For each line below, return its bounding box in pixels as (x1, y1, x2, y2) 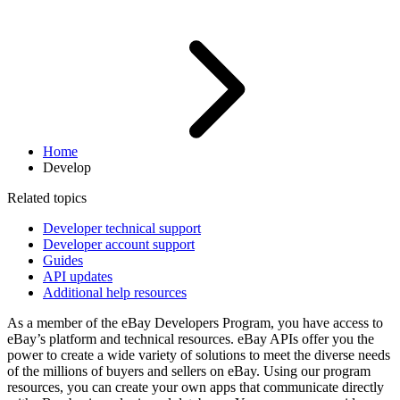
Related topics (7, 190, 87, 206)
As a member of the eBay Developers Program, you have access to (7, 315, 383, 331)
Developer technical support (43, 221, 201, 237)
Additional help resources (43, 285, 187, 301)
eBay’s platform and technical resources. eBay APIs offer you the (7, 331, 374, 347)
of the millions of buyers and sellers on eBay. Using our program (7, 363, 371, 379)
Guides (43, 253, 83, 269)
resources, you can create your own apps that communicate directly (7, 379, 384, 396)
